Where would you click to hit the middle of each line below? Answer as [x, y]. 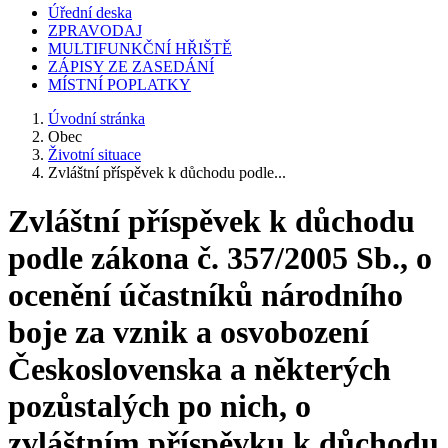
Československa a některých [199, 369]
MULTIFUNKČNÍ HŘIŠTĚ [140, 48]
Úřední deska [90, 12]
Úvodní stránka [96, 118]
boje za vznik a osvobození [188, 332]
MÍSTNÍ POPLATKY [119, 84]
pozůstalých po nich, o [159, 406]
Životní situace [94, 154]
